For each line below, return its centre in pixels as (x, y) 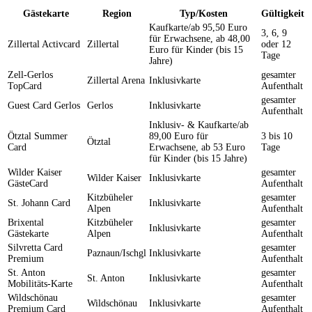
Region (117, 13)
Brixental (26, 222)
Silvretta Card (35, 247)
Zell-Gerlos (30, 75)
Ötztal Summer (38, 136)
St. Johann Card (39, 203)
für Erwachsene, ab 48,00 (200, 38)
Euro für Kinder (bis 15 (196, 49)
